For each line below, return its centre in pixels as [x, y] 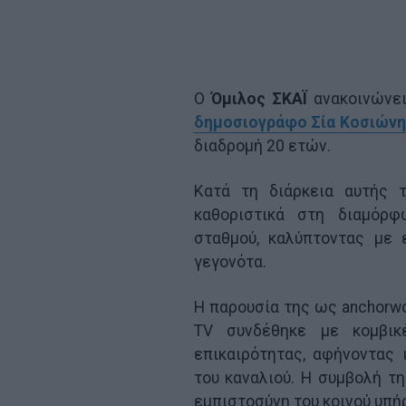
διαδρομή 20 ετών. [262, 145]
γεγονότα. [230, 261]
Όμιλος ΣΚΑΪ [256, 98]
